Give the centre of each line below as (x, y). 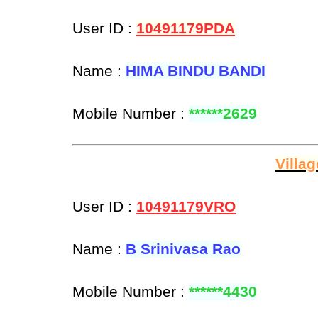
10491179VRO (186, 207)
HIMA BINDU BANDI (196, 71)
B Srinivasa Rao (183, 250)
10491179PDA (186, 29)
